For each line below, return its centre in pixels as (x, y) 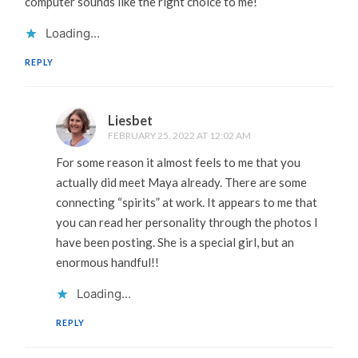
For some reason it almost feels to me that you (178, 162)
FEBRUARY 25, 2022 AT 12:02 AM (179, 135)
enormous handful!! (107, 262)
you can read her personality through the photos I (187, 222)
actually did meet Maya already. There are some (181, 182)
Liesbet (130, 120)
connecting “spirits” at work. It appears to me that (186, 202)
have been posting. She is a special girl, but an (175, 242)
